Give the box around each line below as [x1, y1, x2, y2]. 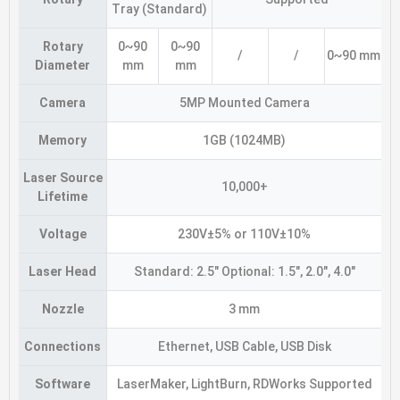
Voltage [38, 226, 87, 241]
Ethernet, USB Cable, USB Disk [157, 338, 331, 354]
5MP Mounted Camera [179, 95, 310, 110]
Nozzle [41, 301, 84, 316]
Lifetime [37, 188, 87, 204]
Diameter [35, 57, 90, 72]
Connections [24, 338, 101, 354]
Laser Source [22, 170, 103, 185]
